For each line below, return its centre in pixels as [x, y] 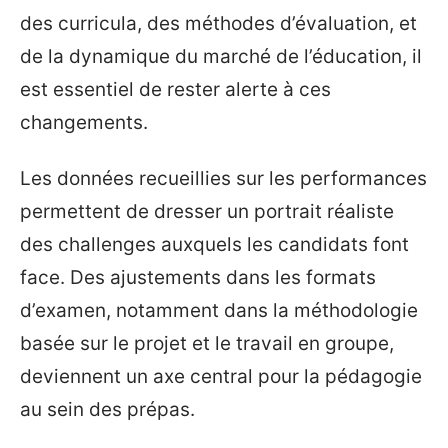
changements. [84, 123]
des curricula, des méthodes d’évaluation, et [218, 24]
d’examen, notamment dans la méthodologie [219, 310]
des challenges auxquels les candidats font [214, 244]
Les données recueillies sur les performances [223, 178]
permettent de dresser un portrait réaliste [207, 211]
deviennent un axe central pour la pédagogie [221, 376]
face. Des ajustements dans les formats [198, 277]
